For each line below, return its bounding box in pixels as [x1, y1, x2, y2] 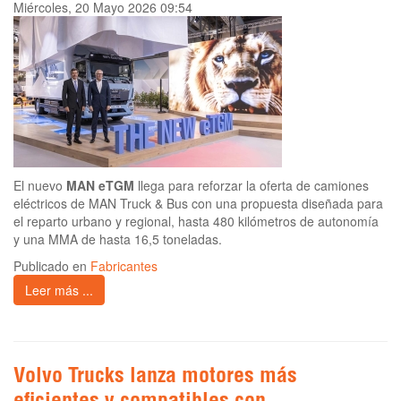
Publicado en [13, 257, 90, 276]
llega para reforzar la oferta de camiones [134, 176, 369, 195]
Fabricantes [90, 257, 158, 276]
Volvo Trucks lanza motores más [13, 367, 297, 389]
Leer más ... [25, 281, 93, 300]
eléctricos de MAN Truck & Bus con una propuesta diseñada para [13, 194, 383, 213]
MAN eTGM [66, 176, 134, 195]
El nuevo [13, 176, 66, 195]
